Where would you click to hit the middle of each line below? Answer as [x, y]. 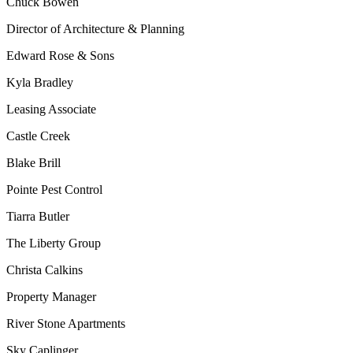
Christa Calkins [45, 270]
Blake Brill [33, 163]
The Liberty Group [54, 243]
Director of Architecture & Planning [95, 29]
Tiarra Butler [38, 216]
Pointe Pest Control [54, 190]
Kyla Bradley [40, 82]
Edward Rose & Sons [60, 56]
